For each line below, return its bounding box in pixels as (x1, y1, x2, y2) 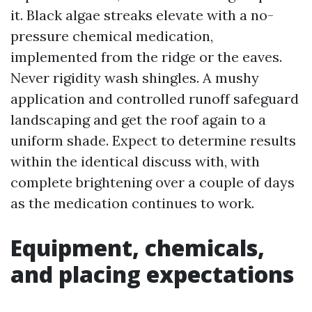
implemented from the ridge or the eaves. (10, 48, 282, 65)
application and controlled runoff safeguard (10, 90, 299, 107)
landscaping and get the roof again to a (10, 111, 266, 128)
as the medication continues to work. (10, 194, 254, 212)
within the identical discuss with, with (10, 153, 260, 170)
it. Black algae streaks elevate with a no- (10, 6, 274, 24)
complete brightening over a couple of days (10, 173, 295, 191)
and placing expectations (10, 259, 294, 289)
